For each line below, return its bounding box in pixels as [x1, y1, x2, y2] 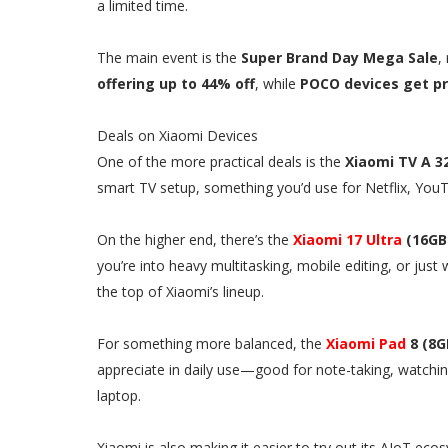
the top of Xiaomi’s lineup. [97, 282, 264, 301]
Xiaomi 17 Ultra [293, 230, 402, 249]
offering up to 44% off [97, 74, 255, 93]
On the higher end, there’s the [97, 230, 289, 249]
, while [255, 74, 300, 93]
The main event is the [97, 48, 241, 67]
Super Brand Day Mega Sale [241, 48, 438, 67]
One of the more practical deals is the [97, 152, 345, 171]
